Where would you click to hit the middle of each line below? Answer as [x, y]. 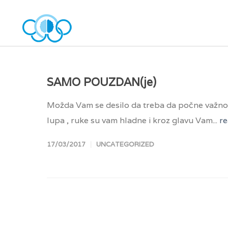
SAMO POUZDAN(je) [102, 82]
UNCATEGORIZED [125, 144]
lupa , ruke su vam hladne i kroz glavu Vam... [133, 120]
